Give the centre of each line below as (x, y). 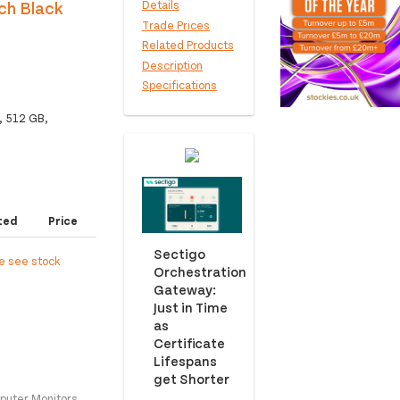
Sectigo (179, 253)
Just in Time (190, 306)
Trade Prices (175, 25)
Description (172, 65)
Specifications (179, 85)
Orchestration (200, 271)
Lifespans (185, 360)
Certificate (189, 342)
